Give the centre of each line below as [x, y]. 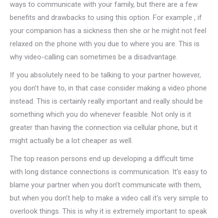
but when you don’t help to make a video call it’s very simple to [109, 198]
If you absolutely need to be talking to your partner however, [105, 75]
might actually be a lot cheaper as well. [71, 141]
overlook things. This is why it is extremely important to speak [108, 211]
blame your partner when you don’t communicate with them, [106, 185]
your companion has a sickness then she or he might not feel [108, 31]
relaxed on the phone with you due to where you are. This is [105, 44]
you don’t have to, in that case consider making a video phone [108, 88]
